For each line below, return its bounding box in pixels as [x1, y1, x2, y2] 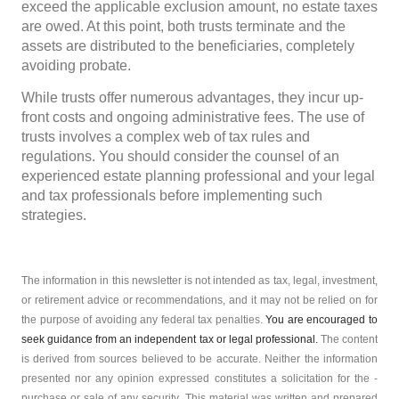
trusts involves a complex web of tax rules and [21, 129, 310, 144]
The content [320, 333, 379, 346]
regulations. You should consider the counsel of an [21, 149, 339, 164]
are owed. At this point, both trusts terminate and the [21, 19, 346, 34]
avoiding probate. [21, 58, 131, 73]
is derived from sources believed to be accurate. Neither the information [21, 353, 378, 365]
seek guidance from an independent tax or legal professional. [21, 333, 321, 346]
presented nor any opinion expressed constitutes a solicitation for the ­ [21, 372, 378, 385]
